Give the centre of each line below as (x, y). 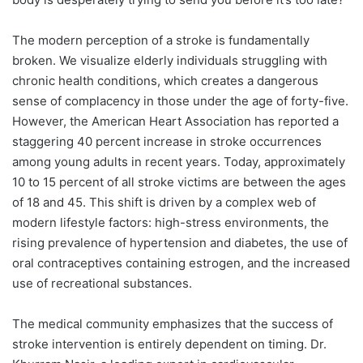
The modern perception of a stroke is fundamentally (161, 40)
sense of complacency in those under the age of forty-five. (180, 100)
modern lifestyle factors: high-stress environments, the (171, 222)
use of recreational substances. (102, 283)
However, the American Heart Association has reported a (175, 121)
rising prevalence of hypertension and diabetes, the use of (180, 242)
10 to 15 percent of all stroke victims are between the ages (179, 181)
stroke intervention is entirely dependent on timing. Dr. (169, 344)
